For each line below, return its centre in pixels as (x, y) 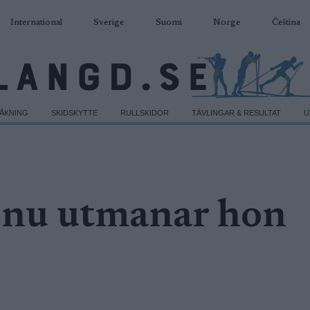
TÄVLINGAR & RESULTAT (237, 113)
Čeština (286, 22)
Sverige (109, 22)
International (36, 22)
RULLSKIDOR (145, 113)
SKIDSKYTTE (75, 113)
